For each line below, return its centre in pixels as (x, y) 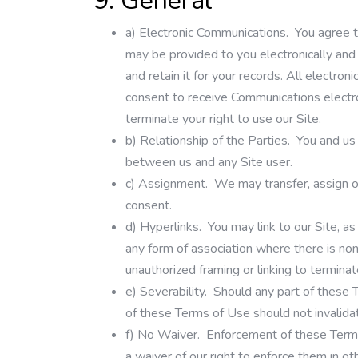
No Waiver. (170, 335)
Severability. (175, 292)
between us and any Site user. (209, 162)
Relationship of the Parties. (217, 141)
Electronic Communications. (215, 33)
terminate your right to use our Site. (223, 119)
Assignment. (175, 184)
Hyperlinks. (172, 227)
